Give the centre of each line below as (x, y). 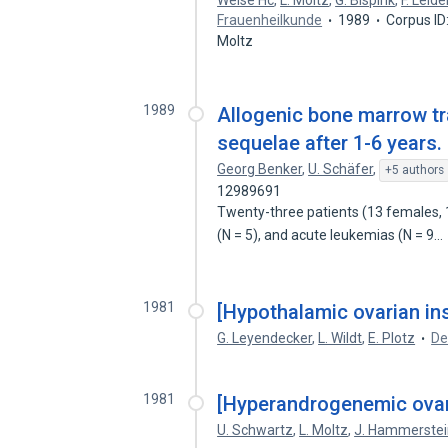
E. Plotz (392, 338)
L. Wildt (340, 338)
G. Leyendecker (265, 338)
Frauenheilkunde (270, 20)
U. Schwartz (255, 430)
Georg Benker (260, 169)
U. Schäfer (341, 169)
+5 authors (415, 170)
